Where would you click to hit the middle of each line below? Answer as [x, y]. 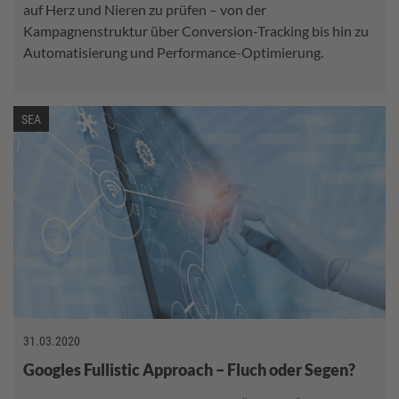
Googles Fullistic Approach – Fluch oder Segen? [189, 369]
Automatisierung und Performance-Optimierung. [173, 53]
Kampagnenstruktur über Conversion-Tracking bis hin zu [196, 31]
